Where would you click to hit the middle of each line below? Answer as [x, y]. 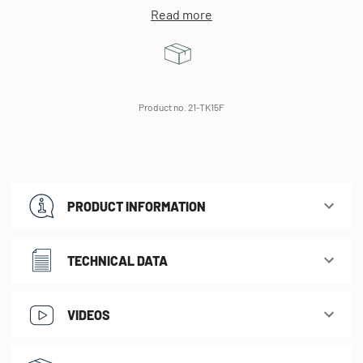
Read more [181, 14]
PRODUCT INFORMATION [137, 206]
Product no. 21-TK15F [181, 107]
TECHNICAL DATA [117, 260]
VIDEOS [89, 314]
